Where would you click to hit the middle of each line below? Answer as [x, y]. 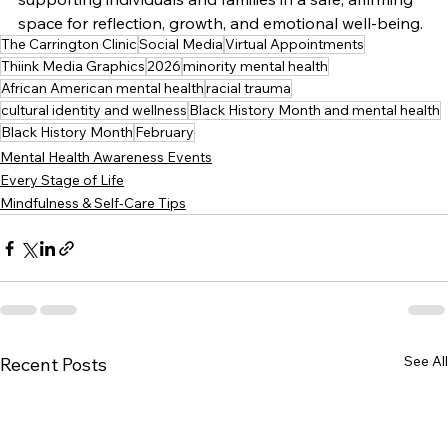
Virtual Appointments [294, 44]
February [164, 132]
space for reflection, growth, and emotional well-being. [220, 23]
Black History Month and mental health [314, 110]
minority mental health [255, 66]
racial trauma [248, 88]
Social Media [181, 44]
